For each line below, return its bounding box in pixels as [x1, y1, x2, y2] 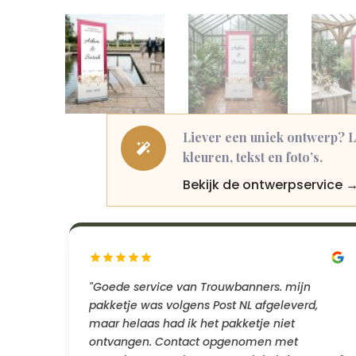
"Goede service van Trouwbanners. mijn [89, 278, 311, 295]
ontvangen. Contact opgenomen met [89, 333, 298, 350]
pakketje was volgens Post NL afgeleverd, [89, 296, 318, 313]
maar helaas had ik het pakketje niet [89, 315, 295, 331]
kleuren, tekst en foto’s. [183, 148, 323, 165]
